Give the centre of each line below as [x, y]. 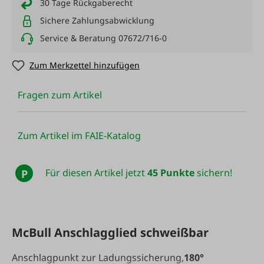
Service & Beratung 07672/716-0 [103, 38]
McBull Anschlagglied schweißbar [110, 232]
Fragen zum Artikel [60, 95]
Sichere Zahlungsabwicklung [97, 20]
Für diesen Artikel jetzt [96, 173]
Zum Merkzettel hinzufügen [85, 65]
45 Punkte [171, 173]
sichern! [213, 173]
